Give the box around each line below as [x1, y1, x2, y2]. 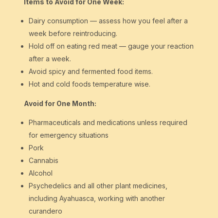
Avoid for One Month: [23, 99, 96, 108]
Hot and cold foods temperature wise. [28, 80, 150, 89]
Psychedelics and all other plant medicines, [28, 182, 167, 190]
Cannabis [28, 156, 58, 165]
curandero [28, 207, 62, 216]
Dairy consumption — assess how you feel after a [28, 17, 188, 25]
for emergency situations [28, 131, 109, 140]
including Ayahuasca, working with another [28, 194, 165, 203]
